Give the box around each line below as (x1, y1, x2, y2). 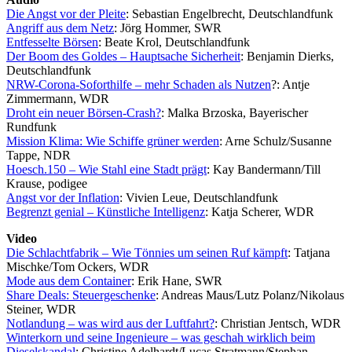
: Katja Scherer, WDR (205, 204, 314, 218)
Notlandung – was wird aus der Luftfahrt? (6, 316, 214, 330)
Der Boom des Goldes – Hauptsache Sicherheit (6, 49, 240, 63)
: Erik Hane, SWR (131, 273, 222, 288)
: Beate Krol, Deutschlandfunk (98, 35, 250, 49)
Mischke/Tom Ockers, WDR (6, 259, 149, 273)
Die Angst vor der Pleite (6, 6, 126, 20)
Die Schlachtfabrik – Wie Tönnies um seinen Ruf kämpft (6, 245, 288, 259)
